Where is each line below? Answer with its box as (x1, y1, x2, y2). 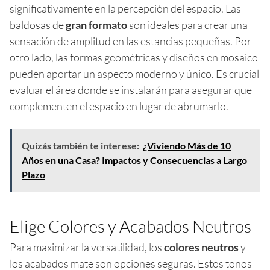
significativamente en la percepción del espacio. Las (10, 1, 241, 15)
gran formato (66, 17, 127, 31)
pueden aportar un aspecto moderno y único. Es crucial (10, 66, 259, 80)
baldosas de (10, 17, 66, 31)
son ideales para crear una (127, 17, 248, 31)
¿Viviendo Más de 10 (143, 139, 231, 151)
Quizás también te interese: (22, 139, 139, 151)
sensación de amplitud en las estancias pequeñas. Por (10, 34, 251, 48)
